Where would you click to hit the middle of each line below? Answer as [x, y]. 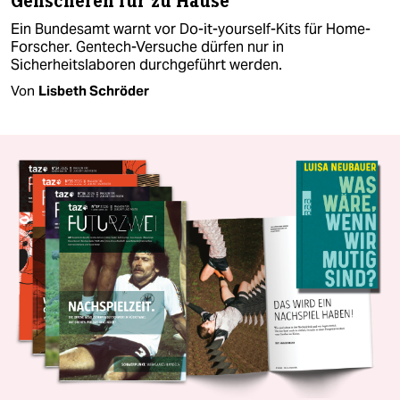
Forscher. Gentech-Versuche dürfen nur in [147, 47]
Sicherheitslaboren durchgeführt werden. [146, 65]
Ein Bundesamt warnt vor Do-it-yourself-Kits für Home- [191, 29]
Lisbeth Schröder [94, 91]
